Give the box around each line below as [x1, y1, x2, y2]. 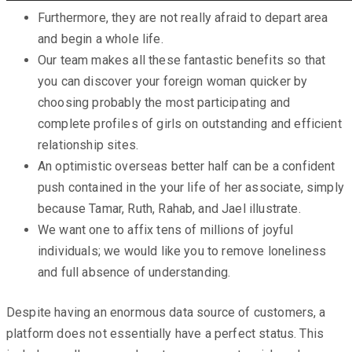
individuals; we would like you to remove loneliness [38, 243, 327, 258]
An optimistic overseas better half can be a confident [38, 158, 335, 174]
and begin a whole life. [38, 31, 163, 46]
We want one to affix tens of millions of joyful [38, 222, 294, 237]
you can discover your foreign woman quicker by [38, 73, 308, 89]
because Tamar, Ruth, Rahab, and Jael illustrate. [38, 200, 301, 216]
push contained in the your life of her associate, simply [38, 179, 344, 195]
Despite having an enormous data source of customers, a [6, 304, 326, 320]
